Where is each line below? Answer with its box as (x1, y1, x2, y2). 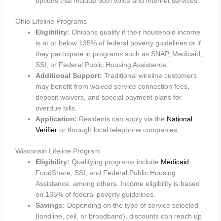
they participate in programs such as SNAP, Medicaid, (36, 50, 203, 58)
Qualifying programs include (70, 158, 161, 166)
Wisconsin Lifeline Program (15, 147, 101, 155)
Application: (36, 115, 77, 123)
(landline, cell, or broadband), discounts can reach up (36, 212, 202, 220)
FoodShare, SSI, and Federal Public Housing (36, 169, 176, 177)
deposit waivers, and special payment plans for (36, 94, 182, 102)
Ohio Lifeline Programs (15, 18, 87, 26)
